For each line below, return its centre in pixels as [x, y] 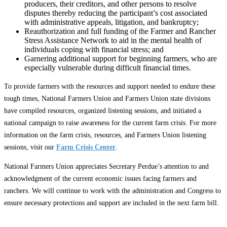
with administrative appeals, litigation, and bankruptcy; [111, 22]
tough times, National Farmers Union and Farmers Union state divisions [107, 98]
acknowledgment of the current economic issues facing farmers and [100, 178]
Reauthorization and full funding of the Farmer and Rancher [120, 31]
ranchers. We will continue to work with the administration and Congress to [112, 191]
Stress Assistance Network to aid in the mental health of [113, 40]
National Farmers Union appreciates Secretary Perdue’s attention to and [106, 166]
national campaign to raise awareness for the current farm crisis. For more [110, 123]
